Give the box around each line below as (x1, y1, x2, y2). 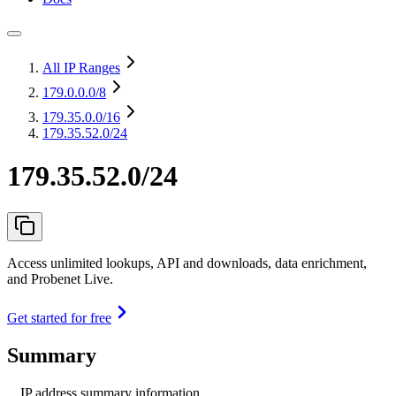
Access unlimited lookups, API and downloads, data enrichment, (7, 255, 367, 270)
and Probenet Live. (7, 270, 113, 286)
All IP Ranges (42, 60, 120, 75)
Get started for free (7, 309, 111, 325)
